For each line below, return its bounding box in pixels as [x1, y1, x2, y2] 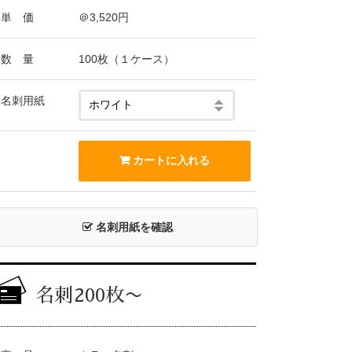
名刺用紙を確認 [92, 221, 173, 233]
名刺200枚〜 [36, 286, 143, 305]
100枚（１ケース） [79, 53, 174, 65]
